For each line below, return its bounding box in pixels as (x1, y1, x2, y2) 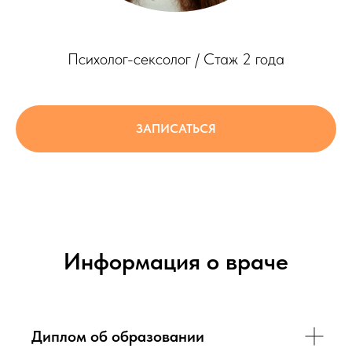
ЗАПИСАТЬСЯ (136, 120, 216, 136)
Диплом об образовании (31, 326, 204, 346)
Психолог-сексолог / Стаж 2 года (68, 49, 284, 68)
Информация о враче (64, 246, 288, 275)
